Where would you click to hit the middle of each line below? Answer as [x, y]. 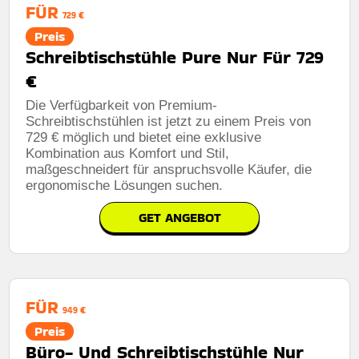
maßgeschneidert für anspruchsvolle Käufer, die [169, 169]
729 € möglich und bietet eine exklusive [144, 137]
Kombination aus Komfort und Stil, [128, 153]
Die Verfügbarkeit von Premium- [122, 105]
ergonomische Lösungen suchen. [125, 185]
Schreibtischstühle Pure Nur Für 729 [175, 57]
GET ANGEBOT [179, 217]
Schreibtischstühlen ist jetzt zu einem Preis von [169, 121]
